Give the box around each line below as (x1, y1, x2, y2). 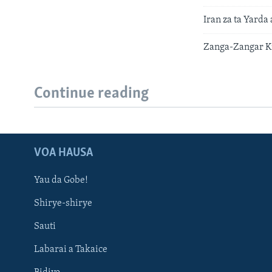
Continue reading (34, 86, 149, 103)
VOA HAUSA (34, 146, 93, 159)
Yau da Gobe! (34, 175, 88, 185)
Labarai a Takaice (34, 244, 107, 254)
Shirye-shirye (34, 198, 92, 208)
